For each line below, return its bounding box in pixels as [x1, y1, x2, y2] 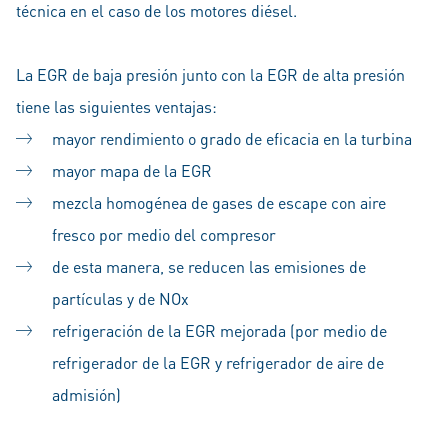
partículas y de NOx [52, 288, 189, 309]
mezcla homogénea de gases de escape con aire [52, 192, 386, 213]
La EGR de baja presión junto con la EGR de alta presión [16, 64, 405, 85]
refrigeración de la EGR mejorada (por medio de [52, 320, 387, 341]
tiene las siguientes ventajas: [16, 96, 217, 117]
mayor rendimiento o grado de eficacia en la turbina [52, 128, 412, 149]
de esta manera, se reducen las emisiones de [52, 256, 366, 277]
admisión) [52, 384, 121, 405]
